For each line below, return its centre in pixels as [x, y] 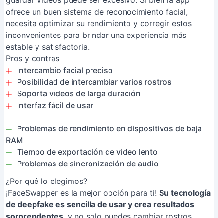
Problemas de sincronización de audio [88, 163]
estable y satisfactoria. [48, 47]
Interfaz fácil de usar [55, 105]
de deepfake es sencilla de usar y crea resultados [100, 204]
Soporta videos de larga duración [79, 93]
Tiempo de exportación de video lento [87, 152]
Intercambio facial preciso [65, 70]
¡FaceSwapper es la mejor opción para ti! [82, 193]
